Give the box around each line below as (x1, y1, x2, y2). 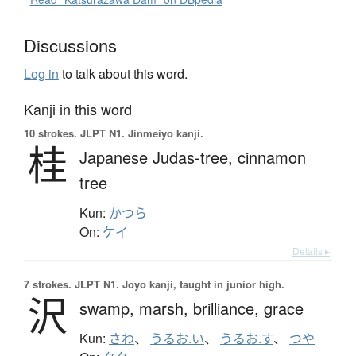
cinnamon (238, 145, 306, 168)
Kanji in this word (24, 98, 132, 119)
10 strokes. (24, 125, 77, 141)
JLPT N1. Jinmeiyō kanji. (77, 125, 203, 141)
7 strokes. (24, 276, 72, 292)
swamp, (79, 296, 139, 319)
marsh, (139, 296, 193, 319)
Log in (24, 64, 59, 83)
